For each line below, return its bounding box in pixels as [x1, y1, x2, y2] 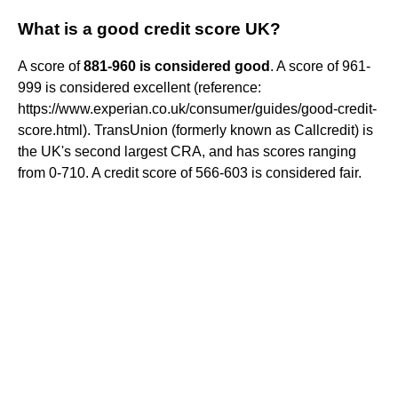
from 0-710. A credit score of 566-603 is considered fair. [18, 165, 362, 181]
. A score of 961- [270, 59, 370, 75]
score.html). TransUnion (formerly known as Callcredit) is [18, 123, 373, 139]
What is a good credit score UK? [18, 20, 281, 39]
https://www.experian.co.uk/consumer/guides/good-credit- [18, 101, 377, 117]
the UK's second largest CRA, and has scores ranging [18, 144, 356, 160]
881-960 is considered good [84, 59, 270, 75]
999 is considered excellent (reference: [18, 80, 261, 96]
